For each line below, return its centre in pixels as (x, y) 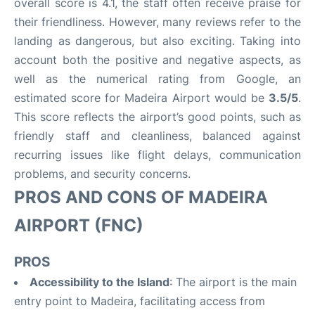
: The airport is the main (233, 282)
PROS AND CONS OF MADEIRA (141, 197)
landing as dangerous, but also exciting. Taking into (157, 41)
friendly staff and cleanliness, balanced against (157, 136)
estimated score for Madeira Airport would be (141, 98)
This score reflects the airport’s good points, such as (157, 117)
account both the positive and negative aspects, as (157, 60)
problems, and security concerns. (102, 174)
